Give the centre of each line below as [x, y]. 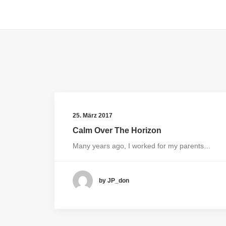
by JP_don [114, 180]
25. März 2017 [93, 116]
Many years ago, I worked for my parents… [142, 146]
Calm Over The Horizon [117, 130]
